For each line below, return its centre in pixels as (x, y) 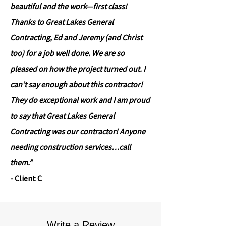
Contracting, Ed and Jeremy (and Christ (76, 37)
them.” (21, 162)
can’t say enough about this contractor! (76, 84)
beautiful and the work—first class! (69, 6)
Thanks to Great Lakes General (62, 22)
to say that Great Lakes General (62, 116)
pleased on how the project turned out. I (78, 69)
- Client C (27, 178)
